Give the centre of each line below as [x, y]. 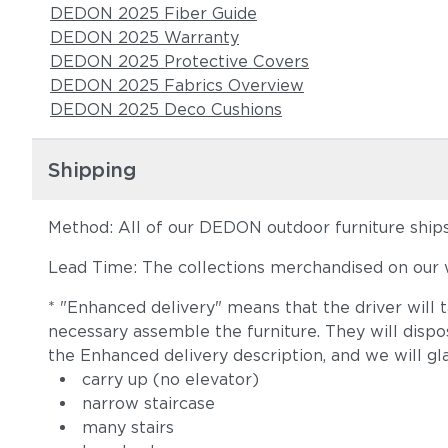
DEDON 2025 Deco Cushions [166, 109]
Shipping [92, 170]
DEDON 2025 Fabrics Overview [177, 85]
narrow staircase [148, 403]
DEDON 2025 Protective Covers [179, 61]
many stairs [128, 427]
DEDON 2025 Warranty [144, 37]
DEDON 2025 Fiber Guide [153, 13]
